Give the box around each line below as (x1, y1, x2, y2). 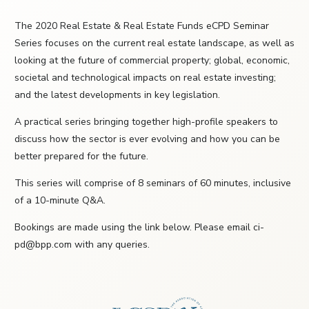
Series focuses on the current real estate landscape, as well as (14, 37, 295, 50)
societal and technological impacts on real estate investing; (14, 71, 276, 85)
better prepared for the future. (14, 150, 148, 163)
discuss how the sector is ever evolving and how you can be (14, 132, 280, 146)
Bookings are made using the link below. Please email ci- (14, 221, 264, 235)
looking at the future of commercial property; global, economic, (14, 54, 290, 68)
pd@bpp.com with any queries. (14, 238, 150, 252)
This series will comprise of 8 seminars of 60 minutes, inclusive (14, 177, 291, 190)
